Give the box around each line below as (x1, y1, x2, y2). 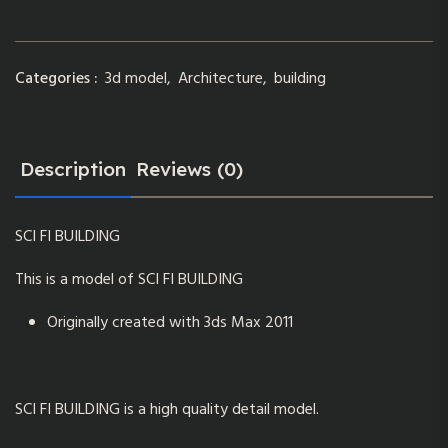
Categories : (15, 65, 98, 92)
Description (20, 156, 126, 181)
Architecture (178, 65, 263, 92)
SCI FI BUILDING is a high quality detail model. (15, 396, 319, 423)
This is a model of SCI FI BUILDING (15, 266, 243, 293)
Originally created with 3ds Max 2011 (47, 309, 293, 336)
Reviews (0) (136, 156, 243, 181)
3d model (105, 65, 167, 92)
